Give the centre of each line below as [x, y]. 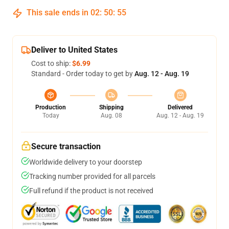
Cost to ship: [52, 64]
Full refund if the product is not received [91, 191]
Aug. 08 [111, 116]
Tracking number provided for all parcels [92, 177]
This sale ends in [58, 13]
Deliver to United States [74, 50]
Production [51, 108]
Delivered [180, 108]
